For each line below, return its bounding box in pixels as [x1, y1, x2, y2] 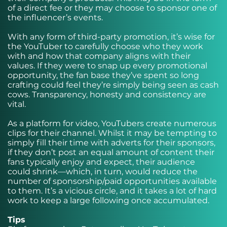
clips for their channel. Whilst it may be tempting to [8, 128, 217, 138]
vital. [8, 99, 26, 109]
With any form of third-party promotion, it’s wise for [8, 32, 215, 42]
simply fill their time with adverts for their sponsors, [8, 138, 215, 147]
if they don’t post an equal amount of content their [8, 147, 214, 157]
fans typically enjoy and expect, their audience [8, 157, 195, 167]
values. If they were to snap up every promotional [8, 61, 207, 70]
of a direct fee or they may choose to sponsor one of [8, 3, 217, 13]
